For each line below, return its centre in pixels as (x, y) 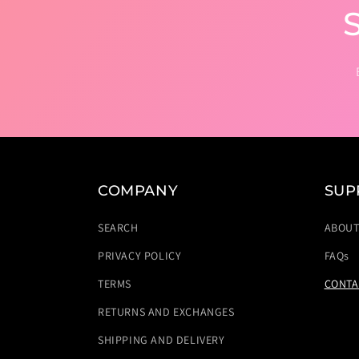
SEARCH (118, 228)
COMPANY (138, 191)
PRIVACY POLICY (140, 256)
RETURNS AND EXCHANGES (166, 312)
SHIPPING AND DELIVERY (161, 340)
